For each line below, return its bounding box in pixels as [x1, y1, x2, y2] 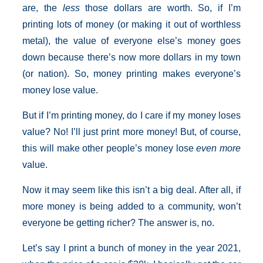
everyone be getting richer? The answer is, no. [22, 218, 214, 228]
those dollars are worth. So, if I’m [79, 3, 241, 13]
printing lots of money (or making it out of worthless [22, 19, 241, 29]
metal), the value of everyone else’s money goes [22, 36, 241, 46]
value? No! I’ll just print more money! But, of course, [22, 127, 241, 137]
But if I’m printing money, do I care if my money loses [22, 110, 241, 120]
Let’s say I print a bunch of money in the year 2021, [22, 243, 241, 253]
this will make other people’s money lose [22, 143, 197, 153]
